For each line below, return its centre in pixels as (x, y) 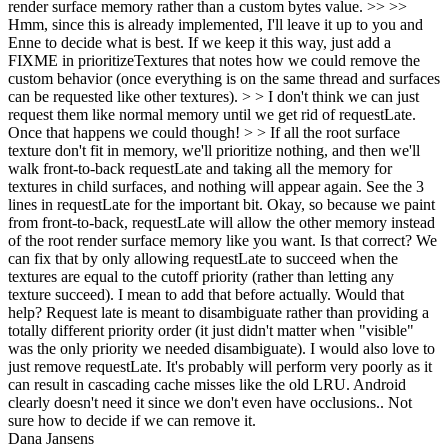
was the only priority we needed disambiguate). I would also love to (221, 348)
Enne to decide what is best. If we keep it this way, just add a (199, 42)
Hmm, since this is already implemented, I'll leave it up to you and (215, 24)
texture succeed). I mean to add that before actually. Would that (206, 294)
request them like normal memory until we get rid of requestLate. (212, 114)
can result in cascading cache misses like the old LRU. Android (207, 384)
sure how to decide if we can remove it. (132, 420)
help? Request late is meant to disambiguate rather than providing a (218, 312)
